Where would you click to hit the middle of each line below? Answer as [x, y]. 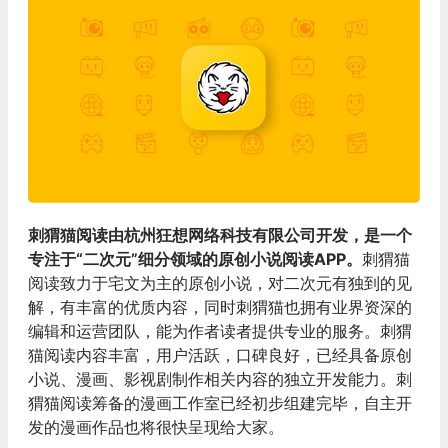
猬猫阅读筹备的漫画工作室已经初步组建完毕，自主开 [220, 402]
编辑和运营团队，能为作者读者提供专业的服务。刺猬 [220, 330]
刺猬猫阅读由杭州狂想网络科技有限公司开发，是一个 [220, 234]
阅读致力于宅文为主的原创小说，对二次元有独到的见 [220, 282]
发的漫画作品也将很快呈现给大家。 [156, 426]
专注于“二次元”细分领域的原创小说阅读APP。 [195, 258]
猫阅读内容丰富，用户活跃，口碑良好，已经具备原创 [220, 354]
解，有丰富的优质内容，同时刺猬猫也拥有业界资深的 [220, 306]
